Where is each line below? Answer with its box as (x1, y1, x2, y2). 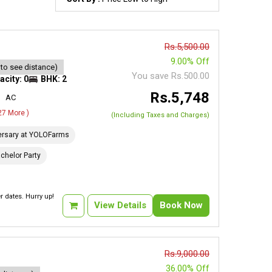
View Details (93, 200, 146, 211)
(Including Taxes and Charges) (110, 111, 209, 119)
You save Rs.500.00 (131, 70, 209, 81)
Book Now (159, 200, 203, 211)
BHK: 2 (41, 74, 67, 84)
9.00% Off (170, 56, 209, 67)
